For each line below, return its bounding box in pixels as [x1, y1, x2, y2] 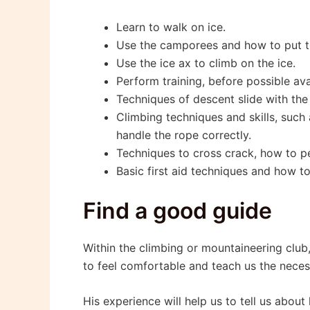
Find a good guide [83, 197, 272, 224]
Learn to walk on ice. [116, 19, 226, 34]
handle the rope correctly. [116, 127, 251, 142]
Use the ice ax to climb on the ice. [116, 55, 295, 70]
